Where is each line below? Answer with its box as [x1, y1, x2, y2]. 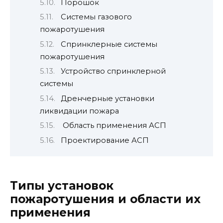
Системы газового [60, 12, 132, 22]
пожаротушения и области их [10, 192, 201, 206]
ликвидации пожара [40, 106, 119, 115]
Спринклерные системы [60, 39, 157, 49]
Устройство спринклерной [60, 67, 166, 76]
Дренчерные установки [60, 94, 154, 103]
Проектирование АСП [60, 135, 149, 145]
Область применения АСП [60, 121, 166, 130]
